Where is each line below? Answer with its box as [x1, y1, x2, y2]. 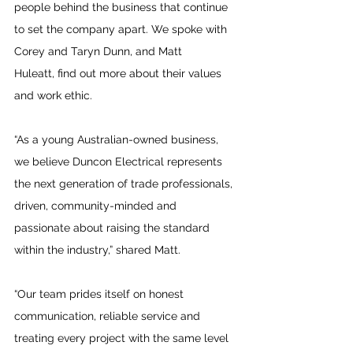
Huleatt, [14, 67, 54, 80]
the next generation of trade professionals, [14, 177, 236, 190]
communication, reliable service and [14, 310, 203, 322]
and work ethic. [14, 89, 92, 102]
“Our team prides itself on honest [14, 288, 187, 300]
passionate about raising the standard [14, 221, 213, 234]
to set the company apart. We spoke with [14, 23, 230, 35]
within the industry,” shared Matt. [14, 243, 180, 256]
